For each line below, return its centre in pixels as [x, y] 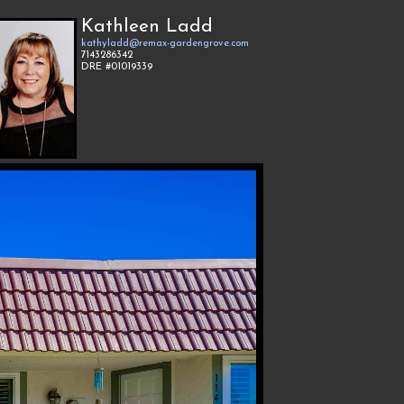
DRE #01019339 [117, 67]
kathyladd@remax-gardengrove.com [165, 44]
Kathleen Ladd [147, 27]
